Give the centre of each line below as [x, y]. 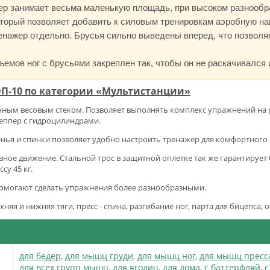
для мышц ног [166, 256]
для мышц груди [99, 256]
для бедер [40, 256]
